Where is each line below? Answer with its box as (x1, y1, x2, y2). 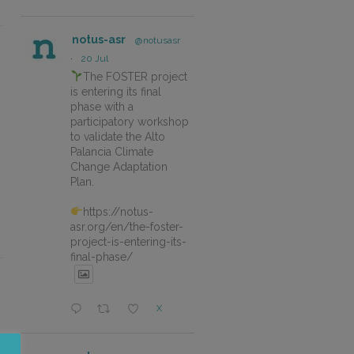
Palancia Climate (70, 145, 153, 158)
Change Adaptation (70, 160, 168, 173)
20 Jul (81, 52, 108, 64)
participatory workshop (70, 115, 189, 128)
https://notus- (82, 205, 153, 218)
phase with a (70, 100, 134, 113)
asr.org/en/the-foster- (70, 220, 183, 233)
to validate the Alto (70, 130, 165, 143)
